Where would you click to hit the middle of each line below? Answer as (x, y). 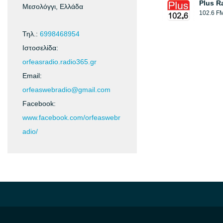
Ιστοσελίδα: (40, 48)
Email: (32, 76)
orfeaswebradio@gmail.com (66, 90)
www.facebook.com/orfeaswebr (71, 117)
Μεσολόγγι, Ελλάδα (53, 6)
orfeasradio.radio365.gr (59, 62)
